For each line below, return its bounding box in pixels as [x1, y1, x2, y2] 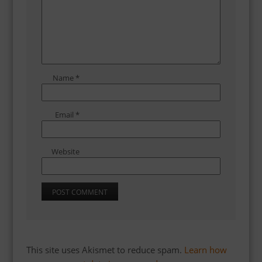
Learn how [184, 243, 227, 256]
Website [51, 146, 80, 157]
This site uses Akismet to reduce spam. [26, 243, 184, 256]
